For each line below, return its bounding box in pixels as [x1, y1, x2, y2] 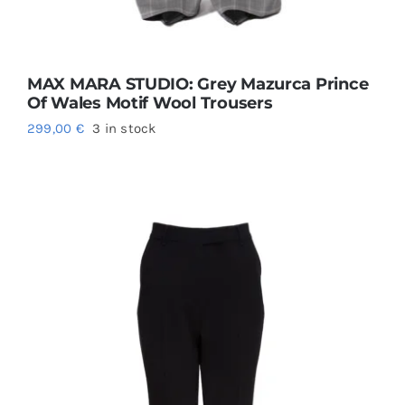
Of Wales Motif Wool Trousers [26, 93, 273, 114]
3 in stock [92, 120, 156, 137]
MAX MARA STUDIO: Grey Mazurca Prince [26, 74, 369, 95]
